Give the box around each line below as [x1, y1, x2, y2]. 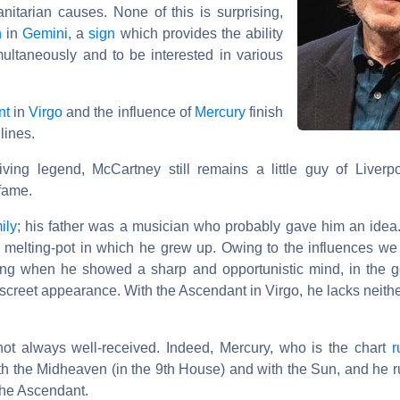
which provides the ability [115, 25, 284, 41]
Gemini [22, 25, 69, 41]
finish [245, 104, 284, 120]
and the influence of [62, 104, 195, 120]
